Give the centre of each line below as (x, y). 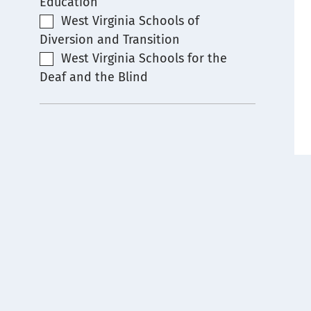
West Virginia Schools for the (144, 58)
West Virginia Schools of (130, 21)
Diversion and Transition (110, 40)
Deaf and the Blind (94, 77)
